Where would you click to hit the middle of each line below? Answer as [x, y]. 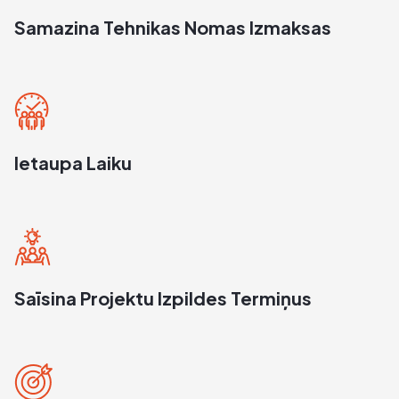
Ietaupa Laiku [73, 162]
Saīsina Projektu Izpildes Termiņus [163, 297]
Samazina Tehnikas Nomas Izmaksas [173, 27]
